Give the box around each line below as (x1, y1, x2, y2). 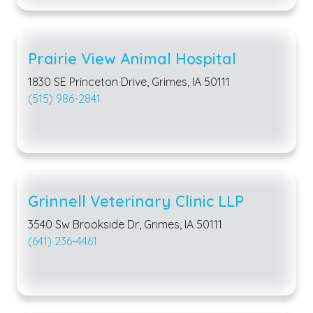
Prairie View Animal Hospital (28, 48, 236, 68)
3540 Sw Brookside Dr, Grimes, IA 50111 (28, 217, 222, 231)
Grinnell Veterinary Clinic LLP (28, 191, 244, 210)
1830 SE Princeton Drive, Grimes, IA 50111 (28, 74, 230, 89)
